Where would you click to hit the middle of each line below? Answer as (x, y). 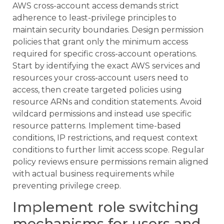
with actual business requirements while (93, 173)
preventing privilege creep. (67, 185)
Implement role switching (105, 207)
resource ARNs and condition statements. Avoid (107, 101)
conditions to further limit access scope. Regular (108, 149)
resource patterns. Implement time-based (97, 125)
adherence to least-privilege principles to (94, 17)
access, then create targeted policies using (97, 89)
